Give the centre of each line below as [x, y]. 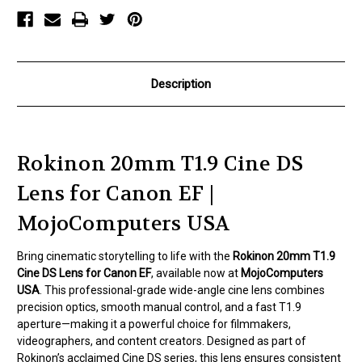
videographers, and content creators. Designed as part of [162, 341]
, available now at [196, 274]
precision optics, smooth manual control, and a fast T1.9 [159, 307]
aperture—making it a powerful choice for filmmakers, [154, 324]
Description [181, 84]
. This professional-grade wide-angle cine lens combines [182, 290]
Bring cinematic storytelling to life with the [125, 257]
